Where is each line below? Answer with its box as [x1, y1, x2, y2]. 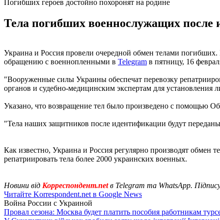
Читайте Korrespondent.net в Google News [4, 190, 142, 198]
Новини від [4, 181, 40, 190]
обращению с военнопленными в [4, 57, 118, 66]
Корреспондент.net [40, 181, 110, 190]
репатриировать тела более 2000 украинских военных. [4, 154, 187, 163]
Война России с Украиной [4, 198, 92, 207]
